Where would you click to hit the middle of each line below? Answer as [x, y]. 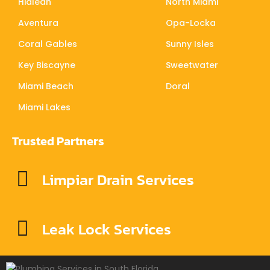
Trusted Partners [58, 141]
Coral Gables [48, 44]
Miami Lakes [44, 108]
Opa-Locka [190, 23]
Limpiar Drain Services [118, 180]
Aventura [38, 23]
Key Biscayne [47, 65]
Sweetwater [192, 65]
